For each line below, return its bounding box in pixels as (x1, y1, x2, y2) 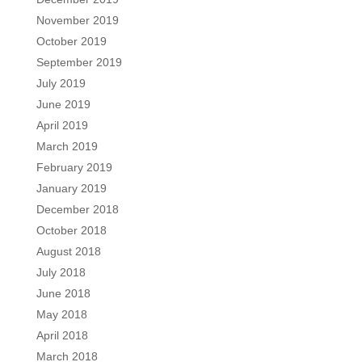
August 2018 (36, 244, 101, 258)
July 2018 (36, 265, 86, 279)
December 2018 (36, 202, 119, 216)
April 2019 (36, 118, 88, 132)
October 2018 (36, 223, 107, 237)
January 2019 (36, 181, 107, 195)
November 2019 (36, 13, 119, 27)
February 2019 (36, 160, 112, 174)
